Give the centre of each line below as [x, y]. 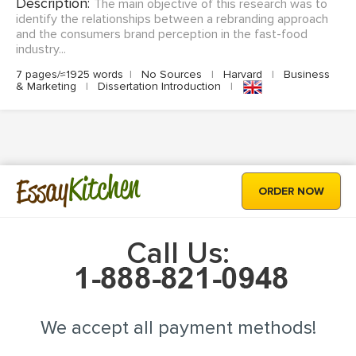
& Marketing [48, 86]
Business [305, 74]
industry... [41, 49]
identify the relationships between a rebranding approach [172, 19]
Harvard [243, 74]
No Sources [172, 74]
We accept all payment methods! [178, 328]
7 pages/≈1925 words [70, 74]
